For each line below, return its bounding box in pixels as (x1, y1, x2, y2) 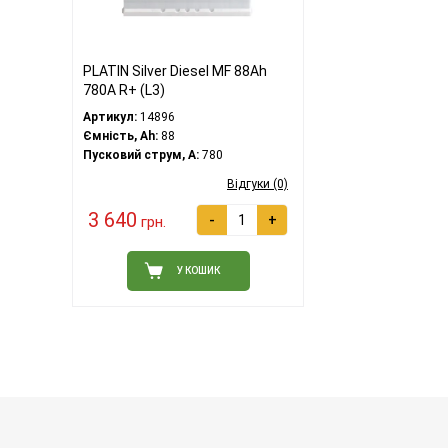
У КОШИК (176, 265, 220, 277)
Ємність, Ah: (83, 128, 158, 143)
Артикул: (83, 109, 137, 124)
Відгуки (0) (227, 176, 288, 191)
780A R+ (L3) (83, 81, 165, 98)
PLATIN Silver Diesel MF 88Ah (83, 62, 267, 79)
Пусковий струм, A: (83, 147, 199, 162)
